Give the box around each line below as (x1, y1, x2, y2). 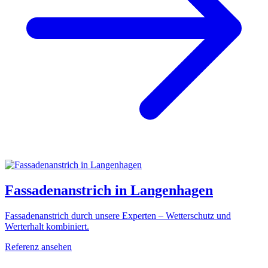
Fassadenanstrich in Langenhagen (5, 182, 213, 199)
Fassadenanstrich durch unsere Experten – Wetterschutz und (5, 211, 231, 221)
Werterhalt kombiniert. (5, 221, 89, 232)
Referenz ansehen (5, 242, 72, 252)
